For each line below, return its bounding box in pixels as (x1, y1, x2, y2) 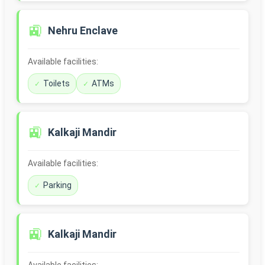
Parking (43, 180, 72, 190)
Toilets (43, 79, 70, 89)
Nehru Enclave (48, 24, 118, 37)
